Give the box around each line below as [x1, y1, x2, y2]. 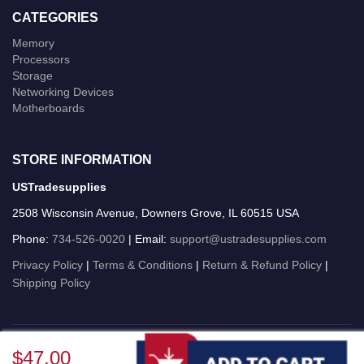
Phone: [12, 232, 52, 245]
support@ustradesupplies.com [170, 232, 327, 245]
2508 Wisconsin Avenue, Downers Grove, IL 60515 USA [12, 206, 299, 219]
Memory [12, 36, 54, 50]
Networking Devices [12, 84, 114, 98]
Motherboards [12, 101, 84, 115]
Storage [12, 68, 53, 82]
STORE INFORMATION [12, 151, 152, 167]
